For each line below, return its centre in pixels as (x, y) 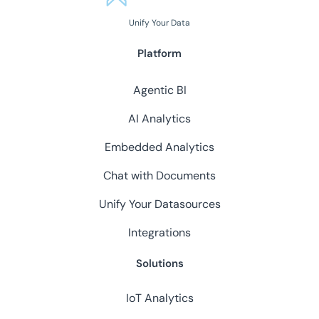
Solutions (159, 264)
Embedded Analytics (159, 147)
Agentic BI (159, 90)
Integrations (159, 233)
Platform (159, 54)
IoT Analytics (159, 298)
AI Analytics (159, 119)
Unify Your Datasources (159, 204)
